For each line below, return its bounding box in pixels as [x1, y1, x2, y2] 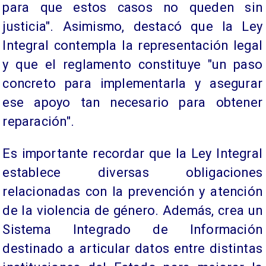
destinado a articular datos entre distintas [2, 240, 262, 256]
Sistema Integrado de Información [2, 221, 262, 237]
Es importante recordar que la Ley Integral [2, 145, 262, 161]
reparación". [2, 113, 74, 129]
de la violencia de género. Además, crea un [2, 202, 262, 218]
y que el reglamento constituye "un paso [2, 56, 262, 72]
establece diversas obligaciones [2, 164, 262, 180]
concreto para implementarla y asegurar [2, 75, 262, 91]
